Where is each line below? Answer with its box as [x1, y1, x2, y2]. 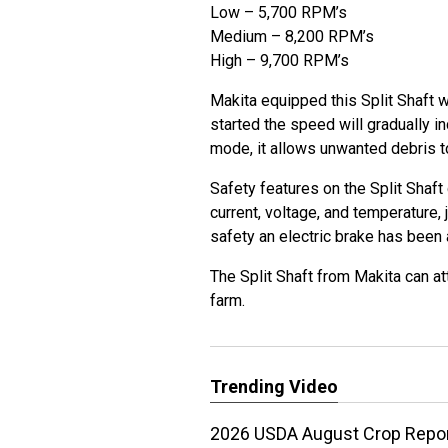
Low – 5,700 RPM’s [210, 3, 351, 22]
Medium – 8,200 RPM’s [210, 27, 378, 46]
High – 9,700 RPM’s [210, 51, 353, 70]
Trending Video [210, 376, 338, 397]
